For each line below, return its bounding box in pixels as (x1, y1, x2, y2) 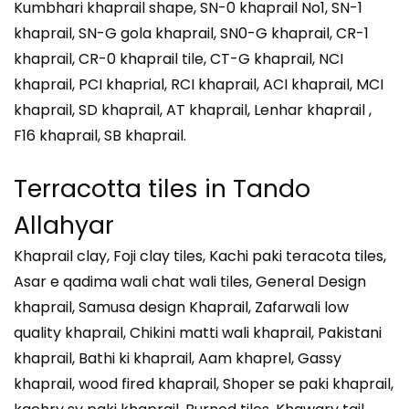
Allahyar (14, 207, 114, 242)
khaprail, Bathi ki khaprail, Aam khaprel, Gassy (14, 347, 341, 369)
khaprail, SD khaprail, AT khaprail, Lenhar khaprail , (14, 99, 372, 121)
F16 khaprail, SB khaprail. (14, 124, 186, 146)
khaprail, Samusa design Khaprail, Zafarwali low (14, 296, 349, 318)
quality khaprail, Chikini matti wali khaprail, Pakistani (14, 321, 382, 343)
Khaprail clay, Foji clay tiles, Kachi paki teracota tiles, (14, 245, 386, 267)
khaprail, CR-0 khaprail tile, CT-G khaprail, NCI (14, 47, 343, 69)
